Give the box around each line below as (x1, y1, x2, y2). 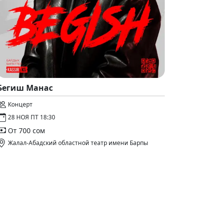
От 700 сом (8, 125, 45, 135)
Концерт (8, 100, 33, 109)
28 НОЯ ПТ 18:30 (8, 113, 55, 121)
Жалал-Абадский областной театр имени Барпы (8, 139, 148, 147)
